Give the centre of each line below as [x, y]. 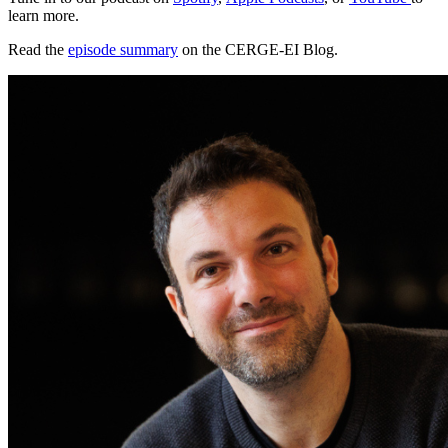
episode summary [123, 49]
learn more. [43, 15]
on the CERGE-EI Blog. [258, 49]
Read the [38, 49]
